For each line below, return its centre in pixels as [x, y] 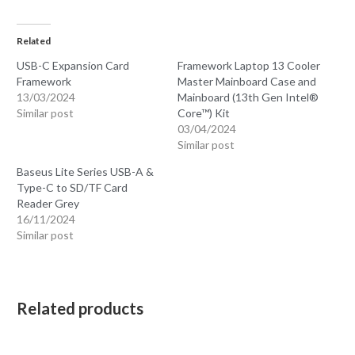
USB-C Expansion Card [73, 65]
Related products [80, 308]
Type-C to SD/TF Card [73, 187]
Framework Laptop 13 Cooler [249, 65]
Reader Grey [48, 203]
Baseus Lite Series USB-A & [86, 171]
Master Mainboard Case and [247, 81]
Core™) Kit [204, 113]
